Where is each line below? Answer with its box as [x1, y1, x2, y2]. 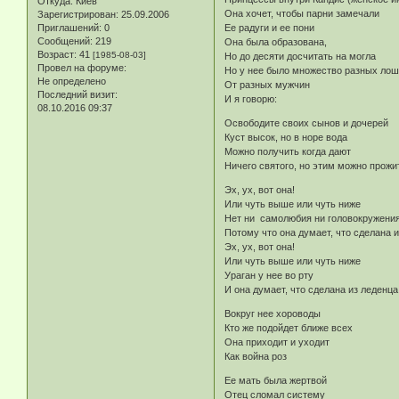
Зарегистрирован [37, 8, 116, 20]
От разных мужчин [224, 79, 311, 91]
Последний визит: [37, 88, 118, 100]
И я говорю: [224, 94, 278, 105]
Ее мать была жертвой [224, 375, 328, 387]
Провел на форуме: [37, 61, 126, 73]
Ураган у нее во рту [224, 270, 314, 281]
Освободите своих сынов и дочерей [224, 118, 389, 129]
